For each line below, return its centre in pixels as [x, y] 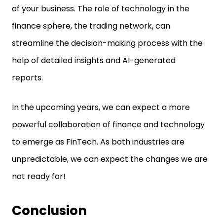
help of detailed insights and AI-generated [94, 60]
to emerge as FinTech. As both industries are [98, 142]
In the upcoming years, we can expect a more [101, 107]
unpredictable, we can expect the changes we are [110, 159]
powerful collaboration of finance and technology [108, 125]
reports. [28, 78]
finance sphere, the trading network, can [91, 26]
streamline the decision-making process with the [107, 43]
